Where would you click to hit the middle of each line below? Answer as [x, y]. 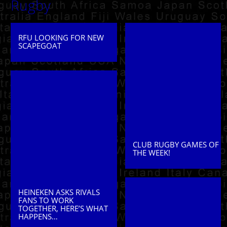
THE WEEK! [151, 153]
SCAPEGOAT [40, 46]
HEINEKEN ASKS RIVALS [59, 192]
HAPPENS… [38, 217]
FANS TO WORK [46, 200]
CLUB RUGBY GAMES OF [176, 145]
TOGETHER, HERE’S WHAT [63, 209]
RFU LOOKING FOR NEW [61, 38]
